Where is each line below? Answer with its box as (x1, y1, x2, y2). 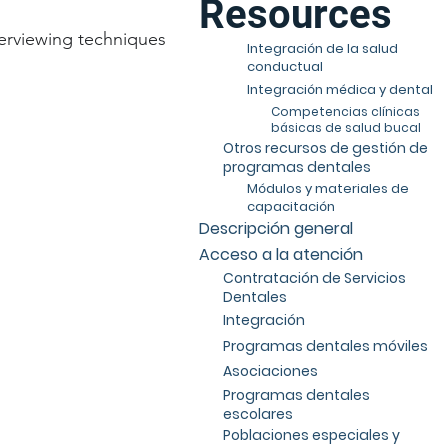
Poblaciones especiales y (222, 425, 400, 446)
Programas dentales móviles (222, 335, 428, 356)
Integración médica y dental (247, 79, 434, 99)
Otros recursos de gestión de (222, 137, 428, 158)
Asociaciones (222, 361, 318, 381)
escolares (222, 403, 293, 424)
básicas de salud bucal (271, 118, 422, 136)
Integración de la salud (247, 38, 399, 58)
